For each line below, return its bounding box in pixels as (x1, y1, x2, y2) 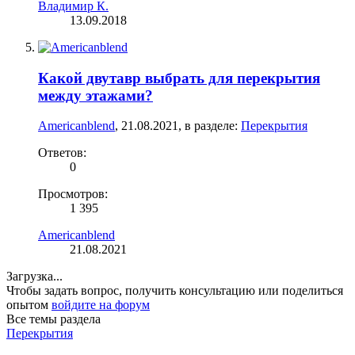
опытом (6, 298, 52, 312)
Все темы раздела (6, 312, 101, 326)
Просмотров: (38, 187, 108, 201)
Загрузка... (6, 269, 63, 284)
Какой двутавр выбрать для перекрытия (38, 69, 320, 86)
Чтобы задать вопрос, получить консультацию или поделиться (6, 284, 343, 298)
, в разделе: (178, 119, 241, 133)
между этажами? (38, 86, 153, 104)
